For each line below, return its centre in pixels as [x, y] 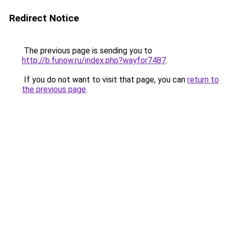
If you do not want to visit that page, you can [105, 80]
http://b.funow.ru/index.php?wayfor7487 [94, 60]
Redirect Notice [44, 18]
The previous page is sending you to [87, 51]
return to [203, 80]
